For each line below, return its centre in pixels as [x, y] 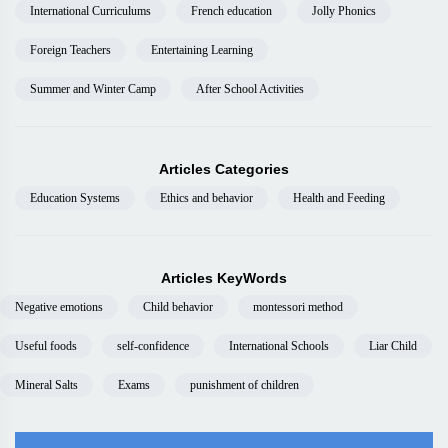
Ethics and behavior [206, 198]
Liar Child [393, 346]
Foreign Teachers [70, 50]
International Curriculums [90, 11]
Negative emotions [59, 307]
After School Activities [250, 89]
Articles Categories [224, 169]
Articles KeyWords [224, 278]
